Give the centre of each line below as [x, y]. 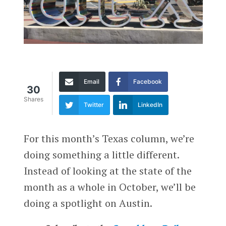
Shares [33, 99]
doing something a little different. [101, 154]
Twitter [94, 104]
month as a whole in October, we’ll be [109, 187]
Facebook [147, 81]
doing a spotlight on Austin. [88, 203]
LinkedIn [150, 104]
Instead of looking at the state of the [107, 171]
